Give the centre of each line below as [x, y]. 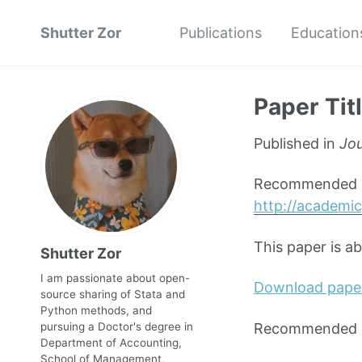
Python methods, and [96, 310]
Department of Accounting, [111, 343]
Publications [221, 33]
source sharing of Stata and [113, 294]
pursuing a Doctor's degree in [117, 326]
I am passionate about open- [115, 278]
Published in [296, 143]
